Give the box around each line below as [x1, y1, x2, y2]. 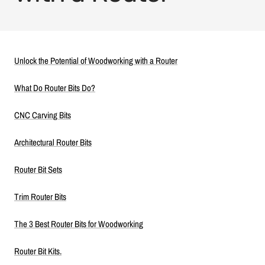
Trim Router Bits [14, 190, 66, 203]
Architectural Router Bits [14, 136, 92, 149]
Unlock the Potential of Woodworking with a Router [14, 54, 177, 67]
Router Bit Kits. [14, 245, 62, 258]
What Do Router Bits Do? [14, 82, 95, 95]
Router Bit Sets [14, 163, 62, 176]
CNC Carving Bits [14, 109, 71, 122]
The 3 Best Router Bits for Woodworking [14, 218, 143, 231]
